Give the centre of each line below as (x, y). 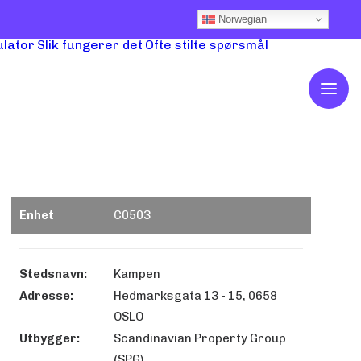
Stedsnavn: (53, 274)
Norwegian (241, 19)
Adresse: (46, 296)
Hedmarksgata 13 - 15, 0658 (195, 296)
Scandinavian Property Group (200, 338)
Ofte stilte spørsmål (207, 45)
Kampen (137, 274)
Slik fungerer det (90, 45)
